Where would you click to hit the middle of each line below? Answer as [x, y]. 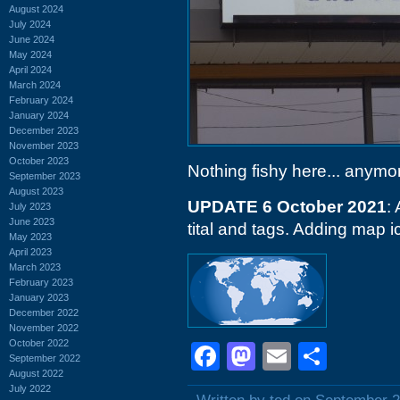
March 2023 [35, 267]
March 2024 [35, 84]
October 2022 [39, 342]
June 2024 [32, 39]
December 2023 [44, 130]
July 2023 [30, 206]
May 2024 [30, 54]
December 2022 [44, 312]
